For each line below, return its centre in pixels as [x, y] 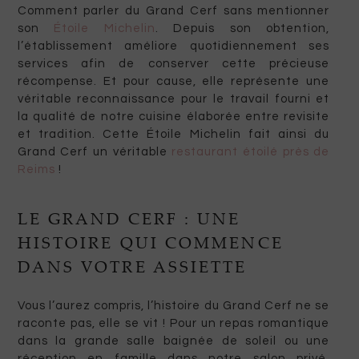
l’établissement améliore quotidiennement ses [173, 46]
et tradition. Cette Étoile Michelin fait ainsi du [173, 135]
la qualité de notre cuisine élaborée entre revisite [173, 117]
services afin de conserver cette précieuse [173, 64]
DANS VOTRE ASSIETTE [132, 269]
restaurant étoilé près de [251, 152]
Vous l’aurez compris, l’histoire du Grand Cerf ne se [173, 306]
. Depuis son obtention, [242, 29]
